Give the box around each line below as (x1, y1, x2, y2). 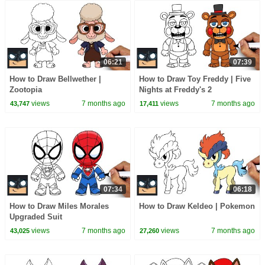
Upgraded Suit (9, 212, 62, 222)
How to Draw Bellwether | (9, 75, 101, 84)
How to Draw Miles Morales (9, 202, 109, 211)
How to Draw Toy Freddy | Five (139, 75, 251, 84)
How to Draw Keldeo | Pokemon (139, 202, 256, 211)
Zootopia (9, 85, 42, 95)
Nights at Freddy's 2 (139, 85, 212, 95)
